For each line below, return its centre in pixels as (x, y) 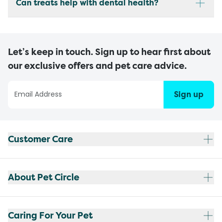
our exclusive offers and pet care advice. (97, 66)
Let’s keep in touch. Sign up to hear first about (109, 52)
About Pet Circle (44, 177)
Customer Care (40, 139)
